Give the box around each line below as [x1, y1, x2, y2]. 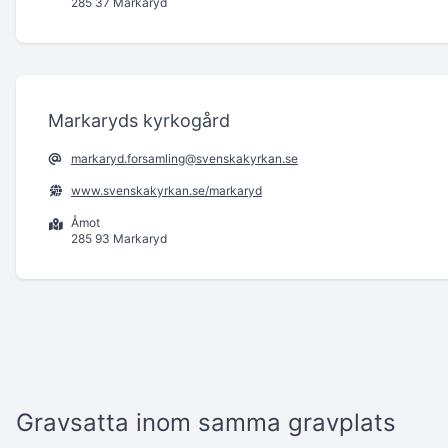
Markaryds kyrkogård [48, 109, 230, 131]
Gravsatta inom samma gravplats [16, 407, 396, 437]
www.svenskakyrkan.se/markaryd [71, 182, 262, 198]
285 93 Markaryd [71, 230, 167, 246]
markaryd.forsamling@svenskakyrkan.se [71, 150, 298, 166]
